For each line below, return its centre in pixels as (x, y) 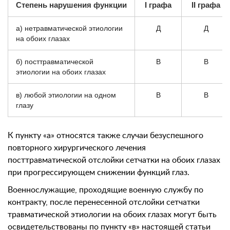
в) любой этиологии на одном (66, 95)
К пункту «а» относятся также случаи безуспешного (106, 136)
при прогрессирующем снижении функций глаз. (99, 172)
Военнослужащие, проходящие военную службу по (106, 190)
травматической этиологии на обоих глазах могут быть (112, 215)
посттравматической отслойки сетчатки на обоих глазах (114, 160)
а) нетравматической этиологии (69, 28)
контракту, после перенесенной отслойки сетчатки (104, 202)
